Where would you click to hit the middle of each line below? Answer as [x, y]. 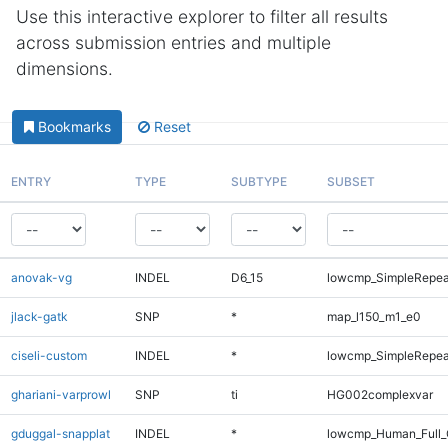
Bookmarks [74, 127]
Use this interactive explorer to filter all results [202, 16]
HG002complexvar [379, 394]
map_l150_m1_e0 [373, 316]
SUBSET [350, 181]
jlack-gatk [39, 316]
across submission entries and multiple [173, 42]
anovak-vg [41, 277]
